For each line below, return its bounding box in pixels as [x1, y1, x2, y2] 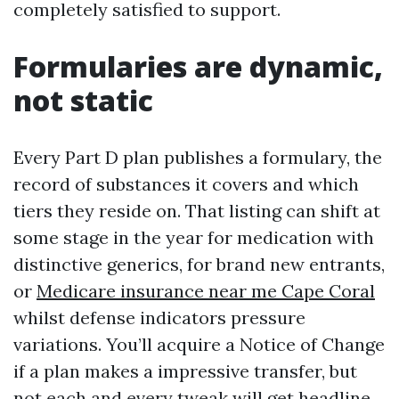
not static [13, 81, 153, 119]
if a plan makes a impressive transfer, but [13, 360, 357, 382]
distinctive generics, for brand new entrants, [13, 253, 385, 275]
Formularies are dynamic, [13, 47, 383, 85]
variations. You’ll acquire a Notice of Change [13, 333, 385, 355]
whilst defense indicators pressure [13, 306, 305, 329]
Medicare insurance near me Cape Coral [37, 280, 375, 302]
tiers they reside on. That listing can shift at [13, 199, 380, 222]
